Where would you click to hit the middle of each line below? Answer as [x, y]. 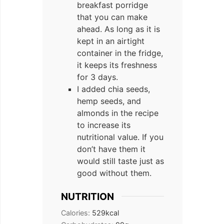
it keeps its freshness [117, 65]
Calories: [76, 213]
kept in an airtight [111, 41]
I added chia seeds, [113, 89]
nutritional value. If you [120, 137]
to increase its [104, 125]
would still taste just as [120, 161]
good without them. [114, 173]
